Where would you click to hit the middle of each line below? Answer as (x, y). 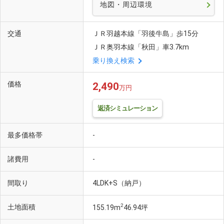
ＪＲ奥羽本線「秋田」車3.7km (141, 47)
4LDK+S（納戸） (120, 183)
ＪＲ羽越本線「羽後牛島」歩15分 (145, 34)
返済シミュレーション (127, 108)
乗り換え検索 (113, 61)
